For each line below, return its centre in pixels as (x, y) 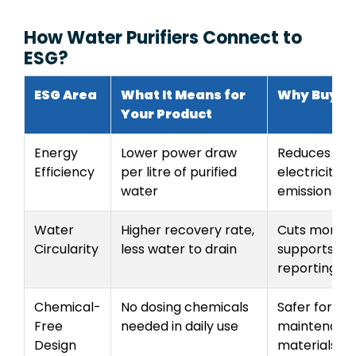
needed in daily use (180, 326)
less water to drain (179, 249)
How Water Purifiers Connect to (163, 37)
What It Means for (183, 95)
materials (307, 345)
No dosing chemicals (185, 307)
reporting (307, 268)
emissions (308, 191)
